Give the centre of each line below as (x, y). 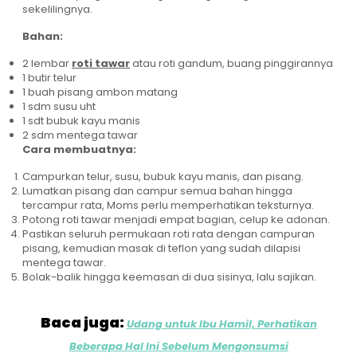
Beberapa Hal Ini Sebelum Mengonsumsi (178, 347)
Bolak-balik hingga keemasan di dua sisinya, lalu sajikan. (169, 277)
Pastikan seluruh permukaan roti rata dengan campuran (169, 234)
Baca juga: (83, 323)
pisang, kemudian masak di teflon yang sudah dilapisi (161, 249)
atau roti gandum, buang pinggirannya (231, 64)
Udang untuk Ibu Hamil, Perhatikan (222, 324)
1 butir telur (49, 78)
